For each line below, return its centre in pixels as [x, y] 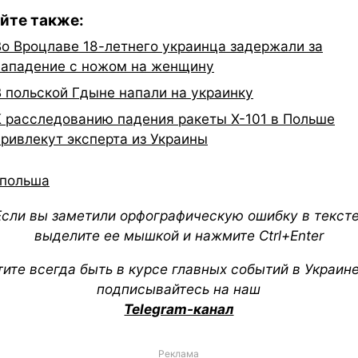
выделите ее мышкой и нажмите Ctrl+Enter [179, 235]
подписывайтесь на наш [179, 288]
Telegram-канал [179, 308]
